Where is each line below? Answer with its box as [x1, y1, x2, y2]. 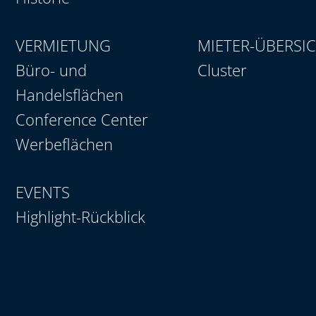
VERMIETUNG [16, 34, 111, 56]
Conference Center [16, 108, 148, 130]
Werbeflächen [16, 133, 113, 154]
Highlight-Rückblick [16, 205, 145, 227]
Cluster [197, 59, 248, 80]
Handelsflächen [16, 83, 123, 105]
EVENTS [16, 181, 70, 202]
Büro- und [16, 59, 87, 80]
